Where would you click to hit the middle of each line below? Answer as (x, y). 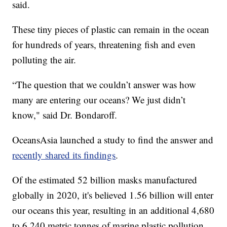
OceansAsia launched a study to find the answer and (113, 139)
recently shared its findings (64, 155)
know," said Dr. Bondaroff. (65, 115)
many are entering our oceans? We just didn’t (99, 99)
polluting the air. (44, 59)
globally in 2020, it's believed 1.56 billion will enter (113, 195)
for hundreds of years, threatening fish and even (104, 44)
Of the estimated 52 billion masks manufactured (105, 179)
